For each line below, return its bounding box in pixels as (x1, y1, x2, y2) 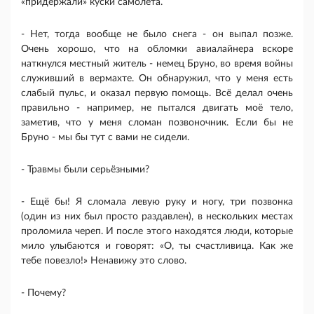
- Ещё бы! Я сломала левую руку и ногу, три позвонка (21, 197, 293, 207)
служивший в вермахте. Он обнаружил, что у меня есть (21, 74, 293, 84)
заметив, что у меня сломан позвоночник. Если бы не (21, 118, 293, 128)
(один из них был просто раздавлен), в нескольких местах (21, 212, 293, 222)
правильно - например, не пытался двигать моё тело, (21, 103, 293, 114)
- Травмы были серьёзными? (21, 165, 149, 175)
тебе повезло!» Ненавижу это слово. (21, 256, 186, 266)
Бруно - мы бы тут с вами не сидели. (21, 132, 189, 143)
